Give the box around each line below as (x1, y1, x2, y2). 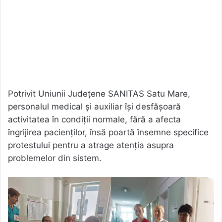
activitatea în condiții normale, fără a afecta (8, 114, 181, 124)
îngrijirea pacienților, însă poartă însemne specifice (8, 127, 209, 137)
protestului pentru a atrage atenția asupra (8, 140, 174, 150)
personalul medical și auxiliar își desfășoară (8, 101, 181, 111)
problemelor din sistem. (8, 153, 102, 163)
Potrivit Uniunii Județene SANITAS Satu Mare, (8, 88, 190, 99)
